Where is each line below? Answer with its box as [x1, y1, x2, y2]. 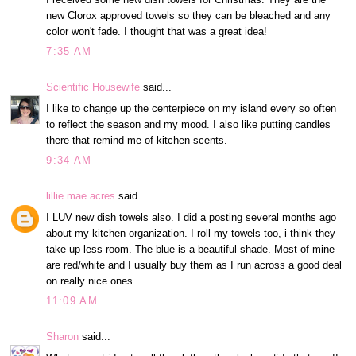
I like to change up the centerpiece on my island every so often [46, 102, 337, 114]
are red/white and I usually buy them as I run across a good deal [46, 258, 342, 271]
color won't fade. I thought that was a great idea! [46, 25, 268, 37]
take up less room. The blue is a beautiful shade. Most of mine [46, 242, 335, 255]
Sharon [46, 331, 79, 343]
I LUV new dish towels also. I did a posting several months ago [46, 211, 337, 223]
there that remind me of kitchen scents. [46, 133, 228, 146]
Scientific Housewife [46, 81, 141, 94]
